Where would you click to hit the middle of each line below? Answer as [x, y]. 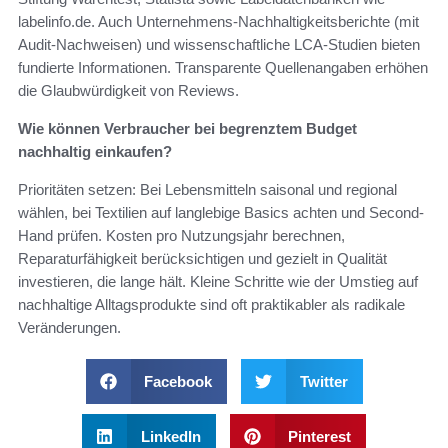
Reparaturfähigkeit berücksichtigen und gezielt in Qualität [202, 259]
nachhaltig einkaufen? [95, 152]
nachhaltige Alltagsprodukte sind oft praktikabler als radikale [211, 305]
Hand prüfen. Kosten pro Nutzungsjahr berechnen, [181, 236]
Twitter [323, 382]
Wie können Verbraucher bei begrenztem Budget [187, 129]
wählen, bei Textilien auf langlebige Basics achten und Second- [221, 213]
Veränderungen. [69, 328]
